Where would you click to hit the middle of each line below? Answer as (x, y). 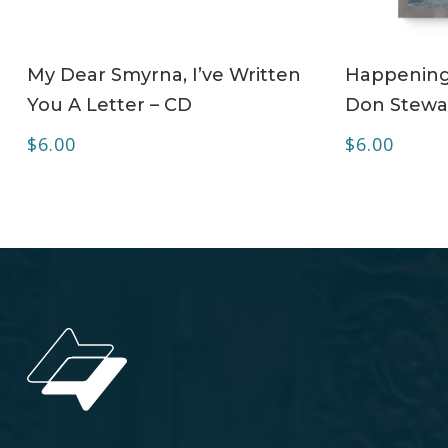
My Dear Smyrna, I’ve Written (163, 74)
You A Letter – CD (109, 104)
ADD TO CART (181, 62)
